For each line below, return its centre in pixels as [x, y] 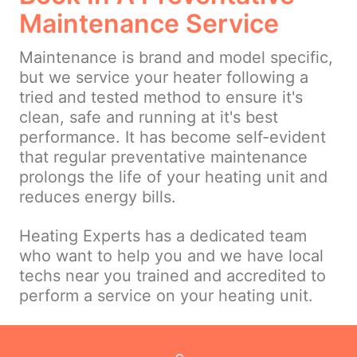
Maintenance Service [149, 24]
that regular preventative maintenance [163, 157]
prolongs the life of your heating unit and [173, 177]
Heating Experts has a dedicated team [163, 236]
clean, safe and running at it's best [149, 118]
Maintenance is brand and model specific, [176, 58]
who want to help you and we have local [171, 256]
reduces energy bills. [98, 197]
